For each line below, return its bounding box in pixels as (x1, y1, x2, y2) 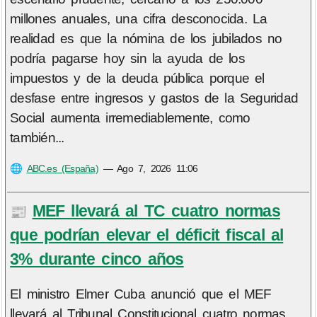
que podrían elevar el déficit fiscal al (10, 225, 284, 244)
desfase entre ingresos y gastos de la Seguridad (10, 91, 299, 106)
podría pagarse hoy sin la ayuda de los (10, 51, 245, 67)
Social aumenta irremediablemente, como (10, 110, 250, 126)
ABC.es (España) (26, 163, 98, 175)
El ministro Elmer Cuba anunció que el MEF (10, 287, 272, 302)
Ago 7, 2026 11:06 (117, 163, 198, 175)
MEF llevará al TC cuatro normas (32, 201, 280, 220)
